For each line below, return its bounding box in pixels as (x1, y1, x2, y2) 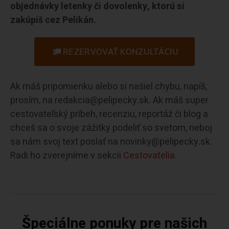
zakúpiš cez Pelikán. (10, 13, 96, 28)
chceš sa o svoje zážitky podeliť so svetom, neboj (10, 121, 212, 135)
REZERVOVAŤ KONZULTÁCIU (62, 47, 179, 57)
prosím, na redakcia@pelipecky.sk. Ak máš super (10, 94, 209, 108)
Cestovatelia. (123, 149, 177, 163)
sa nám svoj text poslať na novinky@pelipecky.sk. (10, 135, 212, 149)
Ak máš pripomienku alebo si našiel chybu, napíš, (10, 80, 207, 94)
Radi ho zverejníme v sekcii (10, 149, 123, 163)
